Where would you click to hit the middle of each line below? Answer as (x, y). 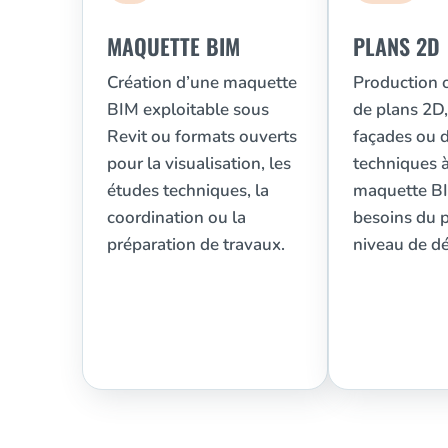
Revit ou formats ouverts (202, 137)
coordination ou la (176, 218)
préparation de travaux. (196, 245)
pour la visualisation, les (199, 164)
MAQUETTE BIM (173, 46)
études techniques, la (188, 191)
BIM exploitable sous (188, 110)
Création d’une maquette (202, 83)
